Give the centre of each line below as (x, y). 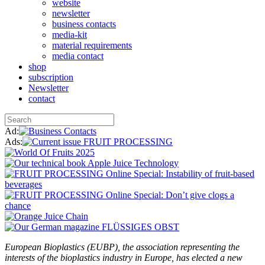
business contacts (84, 24)
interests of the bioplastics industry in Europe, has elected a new (124, 258)
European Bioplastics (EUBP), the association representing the (122, 247)
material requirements (92, 45)
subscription (51, 77)
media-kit (70, 35)
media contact (78, 56)
